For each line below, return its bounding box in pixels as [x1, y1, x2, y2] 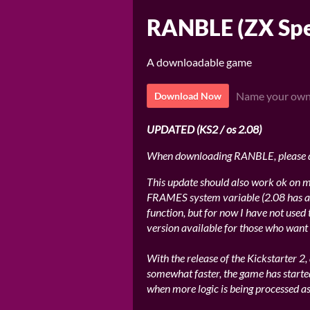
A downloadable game [147, 55, 252, 69]
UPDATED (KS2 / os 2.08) [147, 122, 262, 136]
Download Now [154, 90, 221, 102]
